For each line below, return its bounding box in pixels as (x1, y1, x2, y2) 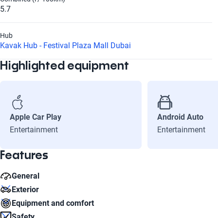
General (12, 171, 39, 181)
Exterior (12, 185, 39, 194)
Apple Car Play (10, 112, 61, 122)
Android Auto (157, 112, 203, 122)
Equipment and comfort (12, 199, 94, 208)
